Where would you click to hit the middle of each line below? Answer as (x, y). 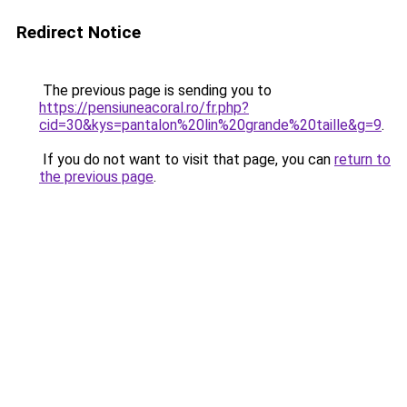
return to (362, 159)
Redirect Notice (79, 32)
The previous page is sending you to (155, 90)
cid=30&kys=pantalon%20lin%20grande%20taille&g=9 (210, 125)
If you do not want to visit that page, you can (187, 159)
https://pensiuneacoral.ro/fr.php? (144, 108)
